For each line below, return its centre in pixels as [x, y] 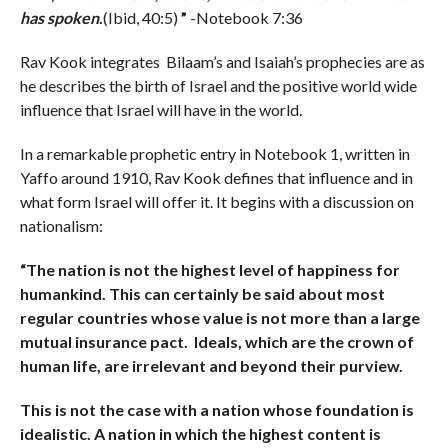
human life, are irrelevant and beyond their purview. [211, 365]
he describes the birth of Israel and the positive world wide [218, 85]
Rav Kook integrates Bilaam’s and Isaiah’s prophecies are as [222, 61]
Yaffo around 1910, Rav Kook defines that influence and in [216, 177]
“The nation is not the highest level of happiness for [209, 269]
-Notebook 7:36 [246, 17]
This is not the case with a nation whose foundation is [216, 409]
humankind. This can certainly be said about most [202, 293]
